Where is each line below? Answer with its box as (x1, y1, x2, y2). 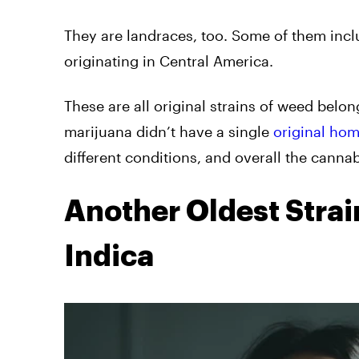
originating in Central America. (64, 52, 273, 71)
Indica (64, 242, 154, 272)
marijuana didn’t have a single (64, 123, 269, 141)
